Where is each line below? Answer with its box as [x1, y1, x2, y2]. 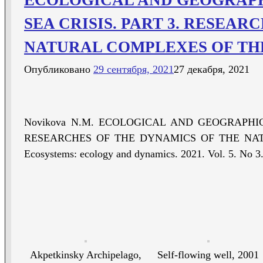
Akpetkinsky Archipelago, [29, 249, 141, 261]
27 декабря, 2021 [174, 63, 249, 76]
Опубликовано [24, 63, 93, 76]
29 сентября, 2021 [93, 63, 174, 76]
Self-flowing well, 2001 [157, 249, 259, 261]
